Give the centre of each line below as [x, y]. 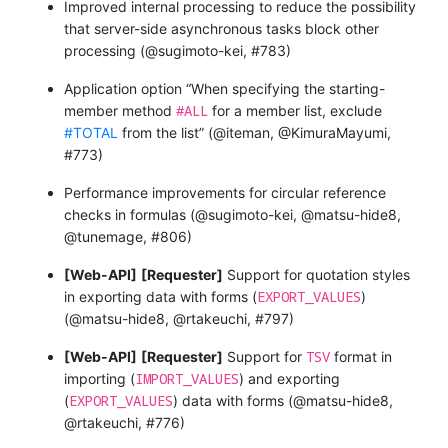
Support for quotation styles [316, 274]
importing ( [99, 378]
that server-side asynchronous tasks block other [221, 28]
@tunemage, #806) [128, 236]
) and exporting [289, 378]
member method [120, 110]
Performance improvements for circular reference [225, 192]
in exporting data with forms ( [160, 296]
